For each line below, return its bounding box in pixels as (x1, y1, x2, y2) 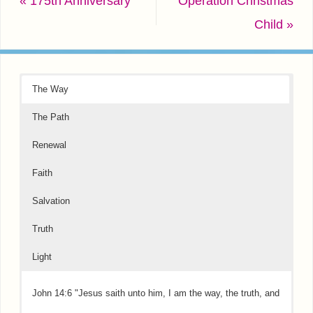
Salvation (32, 196, 70, 207)
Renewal (32, 140, 66, 151)
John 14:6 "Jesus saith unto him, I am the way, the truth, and (32, 288, 279, 299)
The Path (32, 112, 69, 123)
